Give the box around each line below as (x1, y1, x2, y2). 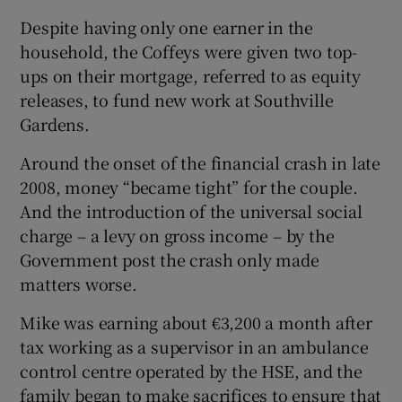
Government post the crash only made (20, 247, 319, 271)
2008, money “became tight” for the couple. (20, 174, 359, 198)
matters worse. (20, 271, 137, 295)
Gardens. (20, 111, 90, 135)
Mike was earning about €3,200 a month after (20, 310, 372, 334)
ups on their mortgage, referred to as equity (20, 63, 361, 87)
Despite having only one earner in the (20, 14, 314, 39)
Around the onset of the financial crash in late (20, 150, 381, 174)
